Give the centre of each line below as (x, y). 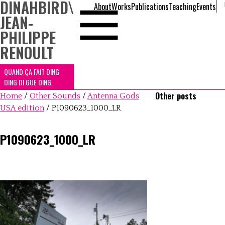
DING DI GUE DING (28, 82)
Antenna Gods (113, 96)
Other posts (176, 96)
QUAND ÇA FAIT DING (32, 72)
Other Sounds (55, 96)
